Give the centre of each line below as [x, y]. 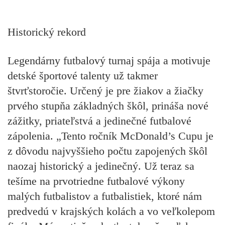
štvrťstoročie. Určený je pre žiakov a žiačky [105, 90]
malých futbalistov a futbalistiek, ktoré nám [105, 196]
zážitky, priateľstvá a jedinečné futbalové [99, 121]
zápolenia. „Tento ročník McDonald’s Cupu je [110, 136]
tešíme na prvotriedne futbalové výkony [96, 181]
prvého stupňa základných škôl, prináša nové [108, 105]
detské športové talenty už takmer [83, 75]
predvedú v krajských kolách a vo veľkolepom [111, 211]
